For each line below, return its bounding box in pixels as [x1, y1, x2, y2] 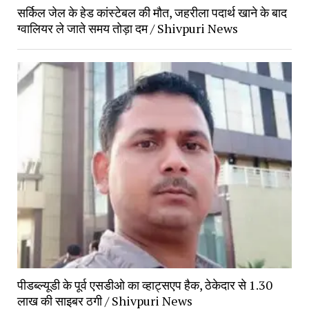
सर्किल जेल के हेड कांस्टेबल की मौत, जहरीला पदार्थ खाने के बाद [17, 4, 287, 21]
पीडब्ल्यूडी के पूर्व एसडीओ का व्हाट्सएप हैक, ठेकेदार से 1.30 [17, 277, 272, 294]
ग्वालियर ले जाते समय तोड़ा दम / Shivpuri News [17, 20, 238, 37]
